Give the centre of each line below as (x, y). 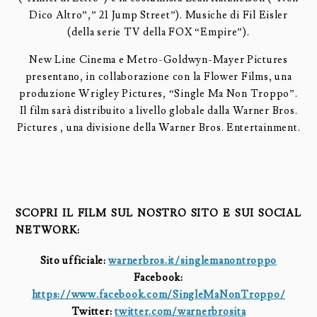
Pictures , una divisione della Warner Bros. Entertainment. (158, 127)
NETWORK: (48, 230)
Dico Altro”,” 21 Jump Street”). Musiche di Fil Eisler (158, 16)
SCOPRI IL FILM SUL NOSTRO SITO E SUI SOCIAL (158, 213)
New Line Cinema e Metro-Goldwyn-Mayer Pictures (158, 59)
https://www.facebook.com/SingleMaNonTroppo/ (158, 295)
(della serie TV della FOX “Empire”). (158, 33)
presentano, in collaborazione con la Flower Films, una (158, 76)
